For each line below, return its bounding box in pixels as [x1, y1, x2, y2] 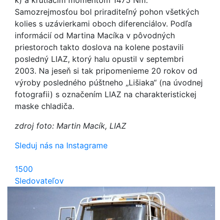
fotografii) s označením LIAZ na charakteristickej [15, 89, 196, 99]
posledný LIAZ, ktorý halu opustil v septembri [15, 54, 184, 64]
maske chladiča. [15, 101, 74, 111]
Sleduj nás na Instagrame [15, 140, 108, 150]
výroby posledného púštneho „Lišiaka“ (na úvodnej [15, 78, 203, 87]
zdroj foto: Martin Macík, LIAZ [15, 121, 126, 131]
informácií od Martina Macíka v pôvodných [15, 30, 175, 40]
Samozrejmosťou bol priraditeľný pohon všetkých [15, 7, 199, 17]
